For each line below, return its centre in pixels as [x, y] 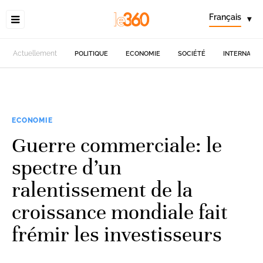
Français [225, 17]
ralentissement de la [102, 190]
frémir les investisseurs [117, 234]
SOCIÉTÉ [192, 53]
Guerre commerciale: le [117, 145]
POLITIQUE [92, 53]
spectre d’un [67, 167]
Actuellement [35, 53]
